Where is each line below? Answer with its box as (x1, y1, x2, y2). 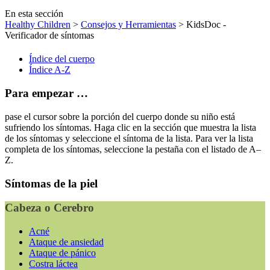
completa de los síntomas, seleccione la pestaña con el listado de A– (5, 143, 261, 154)
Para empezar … (5, 87, 88, 100)
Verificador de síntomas (5, 30, 94, 40)
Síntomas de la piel (5, 177, 98, 190)
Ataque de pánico (29, 248, 96, 259)
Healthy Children (5, 19, 71, 30)
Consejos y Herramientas (81, 19, 176, 30)
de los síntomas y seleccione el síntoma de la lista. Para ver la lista (5, 133, 253, 143)
